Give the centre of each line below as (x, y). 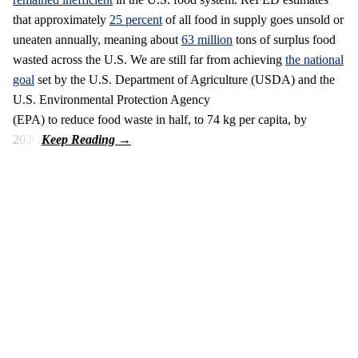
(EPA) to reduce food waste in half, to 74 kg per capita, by (160, 119)
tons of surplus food (284, 39)
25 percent (136, 19)
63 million (207, 39)
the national (314, 59)
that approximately (61, 19)
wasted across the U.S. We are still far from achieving (149, 59)
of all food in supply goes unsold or (253, 19)
